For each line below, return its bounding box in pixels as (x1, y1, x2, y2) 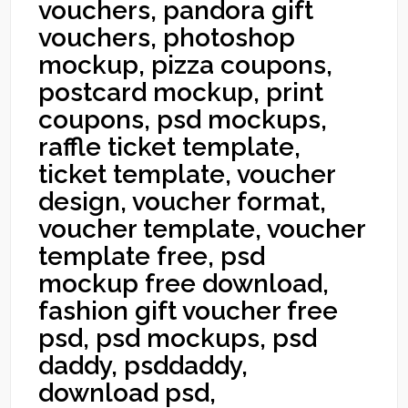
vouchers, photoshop (38, 23, 296, 53)
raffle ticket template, (38, 132, 301, 162)
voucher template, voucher (38, 214, 366, 244)
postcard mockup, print (38, 77, 324, 107)
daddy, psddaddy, (38, 351, 249, 381)
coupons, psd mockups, (38, 105, 328, 135)
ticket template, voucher (38, 159, 336, 189)
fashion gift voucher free (38, 296, 339, 326)
